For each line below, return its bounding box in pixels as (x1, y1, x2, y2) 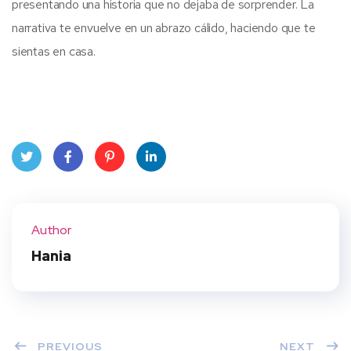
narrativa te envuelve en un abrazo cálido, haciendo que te (12, 19, 316, 36)
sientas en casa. (12, 42, 96, 60)
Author (31, 221, 71, 238)
